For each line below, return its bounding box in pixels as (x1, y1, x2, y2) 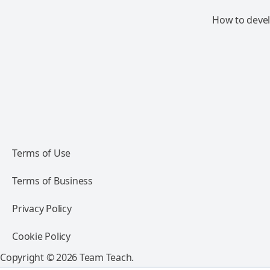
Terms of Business (12, 174, 93, 187)
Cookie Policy (12, 230, 71, 243)
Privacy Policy (12, 202, 72, 215)
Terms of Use (12, 146, 71, 160)
